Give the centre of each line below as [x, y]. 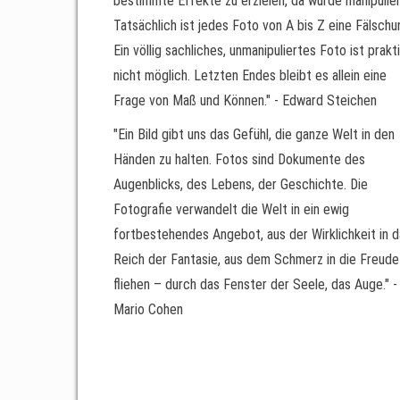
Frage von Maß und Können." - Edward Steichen [245, 100]
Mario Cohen [148, 309]
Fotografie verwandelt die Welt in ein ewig [231, 209]
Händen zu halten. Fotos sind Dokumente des [239, 159]
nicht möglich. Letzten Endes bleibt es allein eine [250, 75]
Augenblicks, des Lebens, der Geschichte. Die [241, 184]
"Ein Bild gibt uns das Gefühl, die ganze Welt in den [254, 134]
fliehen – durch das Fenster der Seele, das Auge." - [255, 284]
